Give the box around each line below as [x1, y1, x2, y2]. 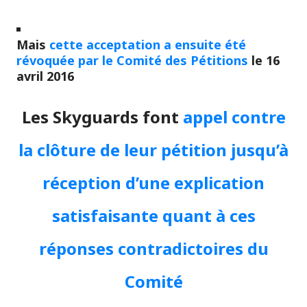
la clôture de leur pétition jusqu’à [19, 138, 288, 161]
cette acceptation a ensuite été [49, 36, 246, 53]
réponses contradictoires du [38, 236, 269, 260]
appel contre [182, 105, 286, 128]
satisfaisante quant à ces [51, 204, 256, 227]
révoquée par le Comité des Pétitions [16, 51, 248, 69]
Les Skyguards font [21, 105, 183, 128]
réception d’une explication [42, 171, 265, 194]
